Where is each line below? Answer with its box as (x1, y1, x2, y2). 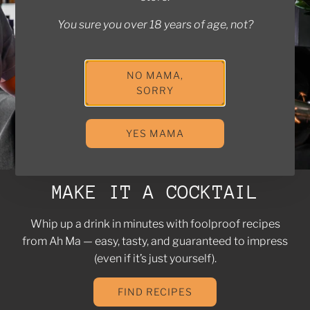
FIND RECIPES (118, 286, 192, 298)
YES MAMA (126, 127, 184, 139)
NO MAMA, (127, 69, 183, 81)
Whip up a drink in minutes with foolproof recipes (30, 217, 280, 231)
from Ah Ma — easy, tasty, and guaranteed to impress (22, 235, 288, 248)
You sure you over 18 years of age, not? (57, 18, 253, 31)
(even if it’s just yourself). (93, 252, 217, 266)
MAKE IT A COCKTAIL (51, 181, 259, 203)
